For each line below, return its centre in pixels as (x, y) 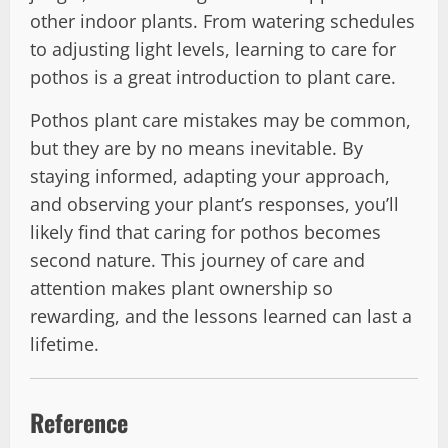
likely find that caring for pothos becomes (205, 231)
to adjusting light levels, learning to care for (213, 48)
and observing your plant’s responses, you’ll (214, 203)
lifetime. (64, 343)
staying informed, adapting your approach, (210, 175)
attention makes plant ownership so (181, 287)
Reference (79, 421)
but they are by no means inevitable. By (196, 147)
